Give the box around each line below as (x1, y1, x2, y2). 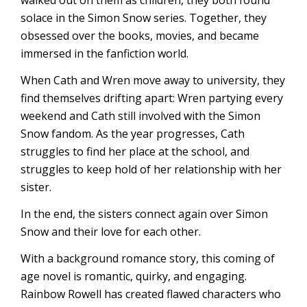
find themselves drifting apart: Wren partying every (21, 90, 283, 106)
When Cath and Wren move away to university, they (21, 73, 285, 88)
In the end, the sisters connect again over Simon (21, 206, 268, 221)
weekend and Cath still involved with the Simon (21, 108, 260, 123)
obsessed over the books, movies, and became (21, 28, 259, 43)
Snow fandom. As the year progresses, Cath (21, 126, 245, 141)
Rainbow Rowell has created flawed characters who (21, 286, 281, 302)
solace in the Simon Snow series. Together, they (21, 10, 267, 25)
